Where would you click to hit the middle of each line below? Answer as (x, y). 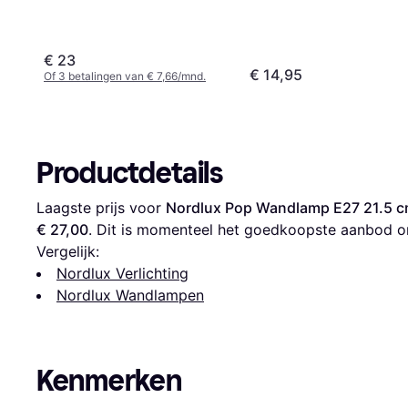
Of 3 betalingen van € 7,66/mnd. (125, 76)
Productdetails (130, 173)
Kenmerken (109, 380)
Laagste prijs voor (101, 207)
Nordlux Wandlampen (130, 295)
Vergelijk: (68, 251)
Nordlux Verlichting (122, 273)
